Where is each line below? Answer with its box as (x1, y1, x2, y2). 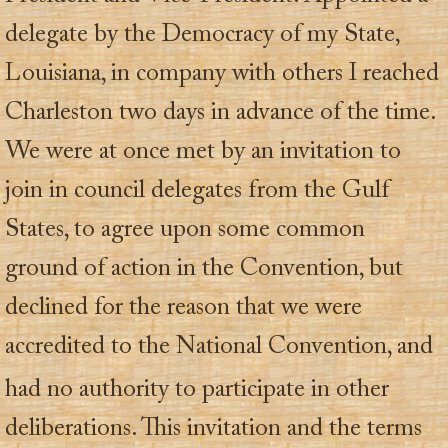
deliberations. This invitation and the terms (5, 417, 422, 443)
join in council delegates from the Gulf (5, 179, 389, 205)
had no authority (5, 378, 175, 404)
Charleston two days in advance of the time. (5, 101, 435, 127)
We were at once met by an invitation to (5, 140, 401, 166)
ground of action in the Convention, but (5, 257, 403, 283)
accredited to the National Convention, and (5, 335, 433, 361)
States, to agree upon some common (5, 218, 365, 244)
